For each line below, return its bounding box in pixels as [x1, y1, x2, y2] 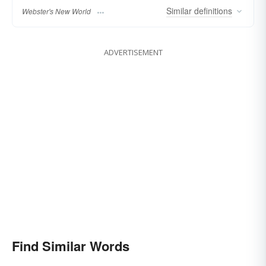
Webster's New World [22, 6, 91, 17]
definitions [192, 5, 232, 17]
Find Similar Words [12, 236, 129, 256]
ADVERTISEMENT [103, 47, 163, 58]
